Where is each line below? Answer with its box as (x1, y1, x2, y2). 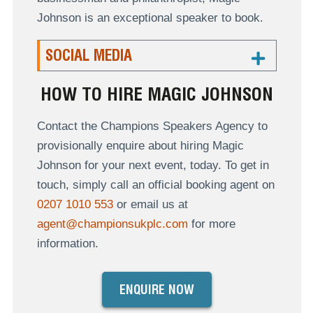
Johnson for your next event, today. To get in (36, 159, 269, 173)
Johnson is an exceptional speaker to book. (36, 11, 263, 25)
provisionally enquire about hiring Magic (36, 139, 244, 153)
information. (36, 237, 99, 251)
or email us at (112, 198, 188, 212)
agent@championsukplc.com (36, 217, 188, 231)
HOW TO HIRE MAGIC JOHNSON (40, 83, 273, 105)
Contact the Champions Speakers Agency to (36, 119, 268, 133)
